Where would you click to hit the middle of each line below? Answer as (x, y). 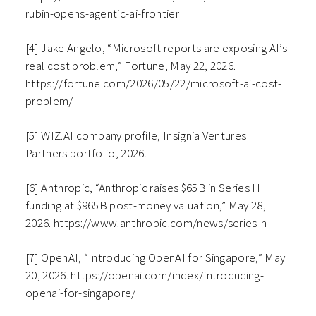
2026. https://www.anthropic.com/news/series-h (146, 223)
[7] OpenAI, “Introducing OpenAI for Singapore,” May (156, 258)
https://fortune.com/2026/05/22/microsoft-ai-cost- (154, 84)
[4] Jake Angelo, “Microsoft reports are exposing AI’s (156, 48)
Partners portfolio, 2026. (86, 153)
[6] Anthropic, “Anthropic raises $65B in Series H (143, 188)
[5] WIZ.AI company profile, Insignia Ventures (136, 136)
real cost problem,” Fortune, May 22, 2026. (131, 66)
